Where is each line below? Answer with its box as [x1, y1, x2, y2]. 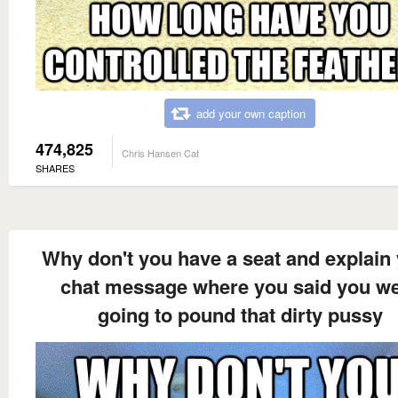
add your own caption [196, 105, 306, 123]
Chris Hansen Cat [122, 146, 199, 161]
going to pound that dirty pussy [97, 300, 383, 330]
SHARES [36, 161, 75, 176]
